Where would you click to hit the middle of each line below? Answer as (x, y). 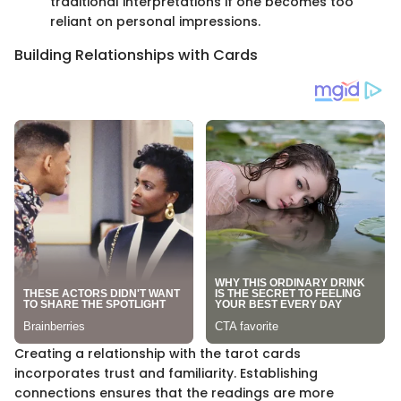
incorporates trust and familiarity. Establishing (166, 373)
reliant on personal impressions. (155, 21)
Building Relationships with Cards (136, 55)
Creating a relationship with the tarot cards (158, 354)
